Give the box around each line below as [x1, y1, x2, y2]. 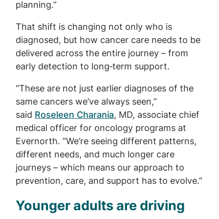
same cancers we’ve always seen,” [16, 96, 157, 107]
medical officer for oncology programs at [16, 123, 186, 133]
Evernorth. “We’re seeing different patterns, [16, 136, 197, 146]
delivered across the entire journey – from [16, 48, 188, 58]
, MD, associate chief [114, 109, 199, 120]
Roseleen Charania [35, 109, 114, 120]
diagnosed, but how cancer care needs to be [16, 35, 200, 45]
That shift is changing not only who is [16, 22, 172, 32]
